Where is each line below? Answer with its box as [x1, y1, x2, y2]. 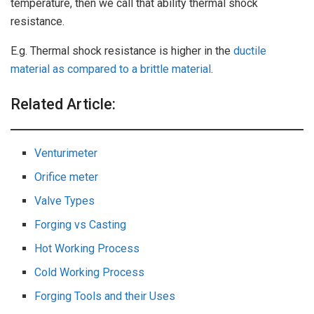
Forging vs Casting [34, 217, 127, 231]
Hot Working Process [34, 241, 140, 255]
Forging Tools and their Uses [34, 289, 176, 303]
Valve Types [34, 193, 95, 207]
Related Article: [11, 95, 116, 113]
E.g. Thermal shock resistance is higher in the [11, 44, 233, 58]
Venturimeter [34, 146, 98, 160]
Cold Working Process [34, 265, 145, 279]
